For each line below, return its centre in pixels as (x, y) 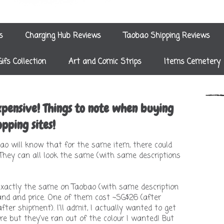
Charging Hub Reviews (63, 36)
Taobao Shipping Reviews (166, 36)
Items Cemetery (192, 62)
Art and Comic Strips (105, 62)
